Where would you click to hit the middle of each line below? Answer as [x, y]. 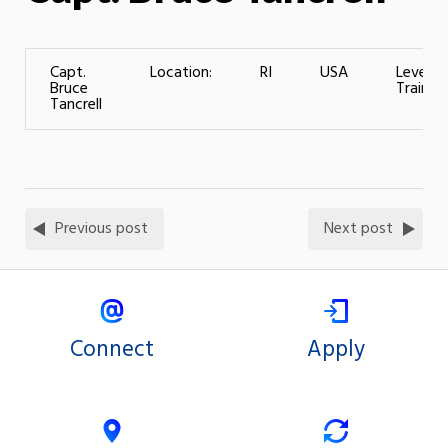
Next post [358, 228]
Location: [181, 72]
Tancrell [76, 104]
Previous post [101, 228]
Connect [112, 349]
